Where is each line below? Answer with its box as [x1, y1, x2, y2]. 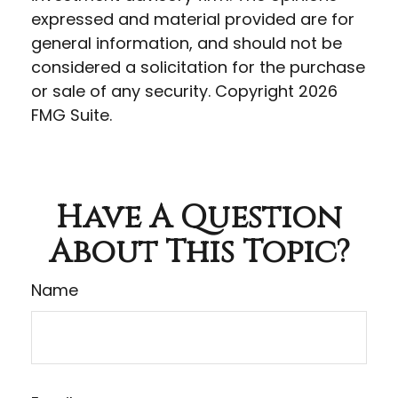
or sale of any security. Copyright [31, 80, 298, 102]
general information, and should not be [31, 32, 342, 54]
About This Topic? [48, 231, 350, 274]
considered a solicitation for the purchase [31, 56, 365, 78]
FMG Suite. [31, 104, 112, 126]
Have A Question [56, 196, 342, 239]
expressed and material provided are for [31, 8, 354, 30]
